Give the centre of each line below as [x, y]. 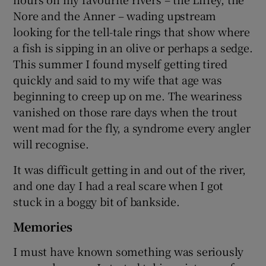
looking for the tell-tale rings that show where [132, 31]
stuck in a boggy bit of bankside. [96, 201]
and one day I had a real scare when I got [118, 185]
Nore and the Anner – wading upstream [115, 15]
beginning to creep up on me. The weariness [128, 95]
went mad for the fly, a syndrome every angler [132, 127]
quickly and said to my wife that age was [118, 79]
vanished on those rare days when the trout [126, 111]
